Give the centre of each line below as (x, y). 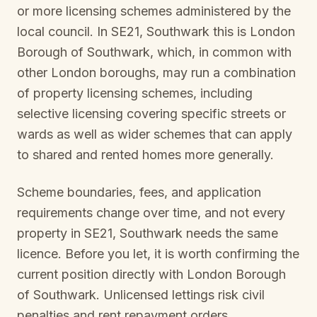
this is (230, 31)
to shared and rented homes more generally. (145, 155)
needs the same (230, 233)
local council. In (64, 31)
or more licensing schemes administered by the (154, 11)
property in (51, 233)
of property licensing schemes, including (135, 93)
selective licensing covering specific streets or (151, 114)
